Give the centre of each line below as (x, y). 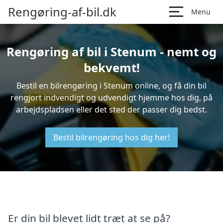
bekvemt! (111, 67)
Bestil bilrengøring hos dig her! (111, 137)
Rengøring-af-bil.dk (62, 12)
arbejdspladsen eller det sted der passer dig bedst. (111, 110)
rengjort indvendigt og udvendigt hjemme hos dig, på (111, 98)
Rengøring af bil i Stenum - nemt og (111, 52)
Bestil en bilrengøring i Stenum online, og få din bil (111, 86)
